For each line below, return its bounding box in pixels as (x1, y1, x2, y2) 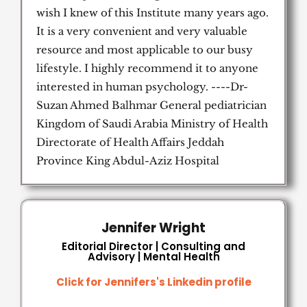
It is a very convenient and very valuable (36, 24, 247, 38)
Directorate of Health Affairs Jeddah (36, 135, 224, 149)
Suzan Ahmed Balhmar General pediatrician (36, 98, 267, 112)
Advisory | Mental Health (87, 249, 220, 264)
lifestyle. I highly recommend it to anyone (36, 61, 258, 75)
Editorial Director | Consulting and (62, 238, 245, 254)
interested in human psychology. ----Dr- (36, 79, 248, 93)
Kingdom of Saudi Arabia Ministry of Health (36, 116, 268, 130)
